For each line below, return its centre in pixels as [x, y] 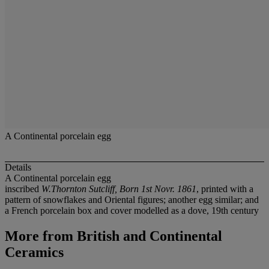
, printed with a [225, 189]
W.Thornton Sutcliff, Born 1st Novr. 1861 [119, 189]
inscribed [23, 189]
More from [39, 236]
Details [18, 168]
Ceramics [34, 252]
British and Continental [148, 236]
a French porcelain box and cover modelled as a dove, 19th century [132, 211]
